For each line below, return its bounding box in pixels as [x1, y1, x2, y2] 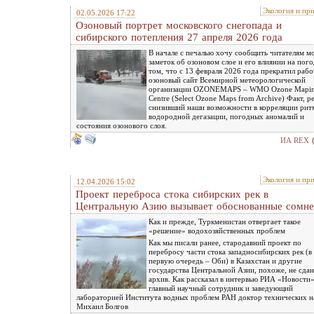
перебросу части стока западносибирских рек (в [149, 247, 312, 256]
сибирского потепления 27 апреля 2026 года [76, 31, 282, 43]
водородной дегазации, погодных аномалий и [149, 111, 304, 121]
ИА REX [280, 135, 309, 144]
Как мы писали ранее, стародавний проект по [149, 238, 301, 247]
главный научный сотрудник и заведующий [149, 283, 293, 292]
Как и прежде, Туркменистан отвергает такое [149, 217, 301, 226]
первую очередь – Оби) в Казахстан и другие [149, 256, 302, 265]
